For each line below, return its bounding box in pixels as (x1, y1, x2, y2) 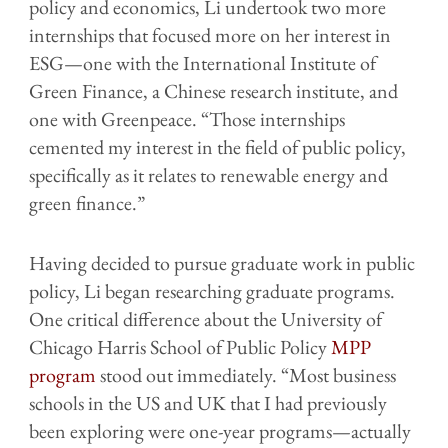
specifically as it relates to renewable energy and (29, 161, 388, 188)
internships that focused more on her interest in (29, 21, 391, 48)
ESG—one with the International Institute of (29, 49, 376, 76)
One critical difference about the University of (29, 305, 382, 332)
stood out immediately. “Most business (96, 361, 396, 388)
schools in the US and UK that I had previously (29, 389, 387, 416)
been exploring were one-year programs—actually (29, 417, 411, 444)
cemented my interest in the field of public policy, (29, 133, 406, 160)
